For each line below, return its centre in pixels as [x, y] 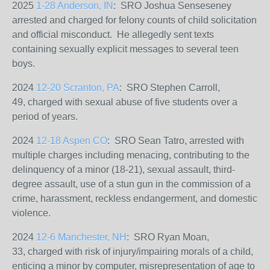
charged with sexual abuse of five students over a [131, 102]
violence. [31, 213]
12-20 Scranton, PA [78, 88]
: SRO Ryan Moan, [168, 237]
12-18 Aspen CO [72, 141]
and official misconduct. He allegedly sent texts [113, 35]
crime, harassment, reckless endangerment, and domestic [135, 199]
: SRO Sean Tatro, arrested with [176, 141]
